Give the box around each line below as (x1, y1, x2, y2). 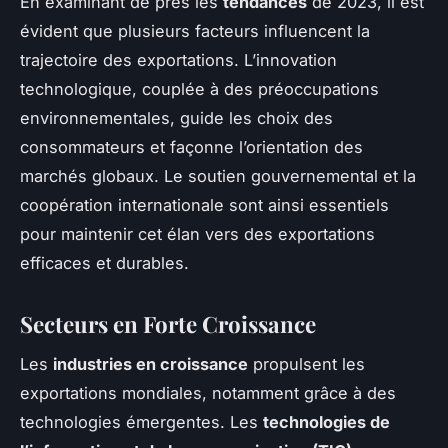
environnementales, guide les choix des (20, 107, 333, 128)
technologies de (263, 412, 390, 433)
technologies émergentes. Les (20, 412, 263, 433)
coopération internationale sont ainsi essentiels (20, 194, 389, 215)
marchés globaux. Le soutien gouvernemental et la (20, 165, 416, 186)
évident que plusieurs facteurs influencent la (20, 20, 370, 41)
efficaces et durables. (20, 252, 189, 273)
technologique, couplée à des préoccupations (20, 78, 379, 99)
